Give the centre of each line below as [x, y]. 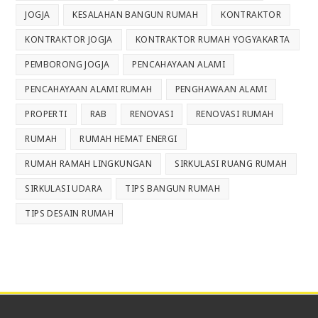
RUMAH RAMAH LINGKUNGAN [89, 164]
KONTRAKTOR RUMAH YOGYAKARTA [213, 39]
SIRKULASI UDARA [64, 188]
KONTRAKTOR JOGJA [69, 39]
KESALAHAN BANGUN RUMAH [136, 15]
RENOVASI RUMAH [235, 114]
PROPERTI [46, 114]
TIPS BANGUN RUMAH [173, 188]
